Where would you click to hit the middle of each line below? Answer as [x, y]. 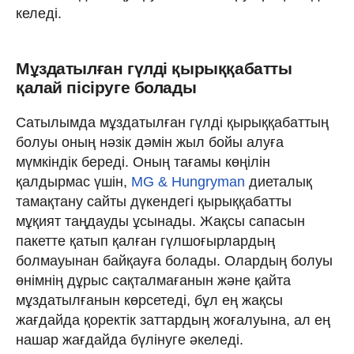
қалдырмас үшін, [73, 181]
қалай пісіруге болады [106, 87]
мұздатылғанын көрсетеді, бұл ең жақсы [149, 300]
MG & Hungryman [188, 181]
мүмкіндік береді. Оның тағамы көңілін [143, 162]
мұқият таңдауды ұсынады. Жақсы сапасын [160, 221]
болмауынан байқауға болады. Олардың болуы [174, 260]
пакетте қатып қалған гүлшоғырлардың [145, 241]
